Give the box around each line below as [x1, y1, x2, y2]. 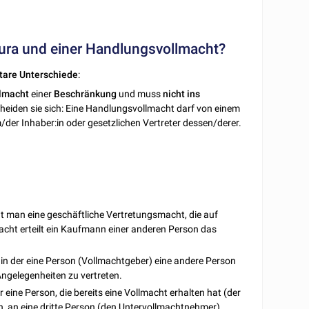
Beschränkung [54, 88, 117, 99]
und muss [117, 88, 163, 99]
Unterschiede [19, 68, 79, 80]
